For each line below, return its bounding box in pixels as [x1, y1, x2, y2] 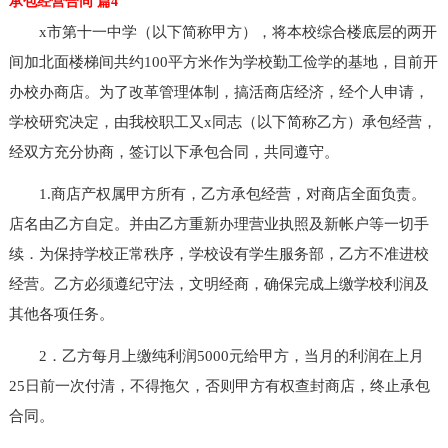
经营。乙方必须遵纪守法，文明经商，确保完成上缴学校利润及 [8, 275, 429, 292]
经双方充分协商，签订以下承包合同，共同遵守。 [8, 143, 339, 160]
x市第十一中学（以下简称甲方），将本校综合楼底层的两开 [8, 23, 437, 40]
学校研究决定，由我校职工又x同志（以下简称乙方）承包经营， [8, 113, 437, 130]
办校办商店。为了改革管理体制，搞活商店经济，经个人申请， [8, 83, 429, 100]
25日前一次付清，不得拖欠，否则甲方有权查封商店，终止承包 [8, 377, 430, 394]
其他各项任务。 [8, 305, 114, 322]
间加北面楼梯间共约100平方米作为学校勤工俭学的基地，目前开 [8, 53, 438, 70]
